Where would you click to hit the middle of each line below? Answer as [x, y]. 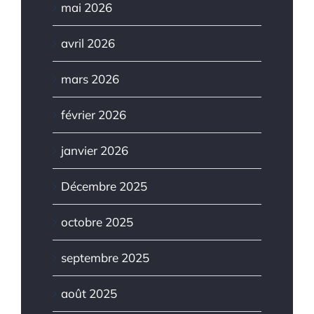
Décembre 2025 [104, 186]
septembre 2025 [105, 257]
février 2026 [94, 114]
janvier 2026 [95, 150]
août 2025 [89, 293]
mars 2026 [90, 78]
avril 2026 [88, 43]
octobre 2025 [97, 221]
